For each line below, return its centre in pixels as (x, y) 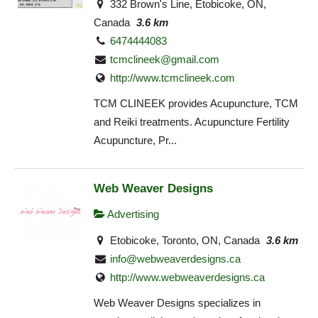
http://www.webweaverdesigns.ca (188, 277)
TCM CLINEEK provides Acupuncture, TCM (196, 104)
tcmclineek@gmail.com (165, 59)
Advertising (132, 214)
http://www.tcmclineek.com (173, 77)
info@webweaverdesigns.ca (176, 258)
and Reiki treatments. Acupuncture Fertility (192, 122)
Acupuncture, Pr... (135, 141)
